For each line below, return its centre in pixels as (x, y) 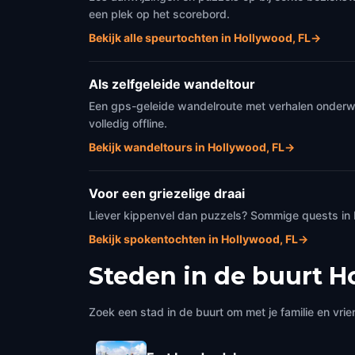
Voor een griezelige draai (167, 193)
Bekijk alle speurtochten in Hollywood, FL (200, 38)
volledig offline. (128, 123)
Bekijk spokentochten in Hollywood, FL (193, 239)
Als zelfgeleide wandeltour (172, 84)
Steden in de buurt (206, 276)
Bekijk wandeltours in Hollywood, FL (187, 147)
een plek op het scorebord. (159, 14)
